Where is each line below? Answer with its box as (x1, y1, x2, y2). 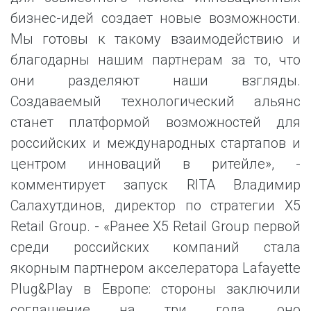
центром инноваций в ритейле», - (10, 155, 301, 172)
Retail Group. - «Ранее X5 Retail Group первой (10, 218, 301, 235)
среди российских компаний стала (10, 239, 301, 255)
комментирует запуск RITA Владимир (10, 176, 301, 193)
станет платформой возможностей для (10, 114, 301, 131)
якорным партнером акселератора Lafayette (10, 260, 301, 276)
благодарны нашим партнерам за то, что (10, 51, 301, 68)
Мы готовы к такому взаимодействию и (10, 31, 301, 47)
